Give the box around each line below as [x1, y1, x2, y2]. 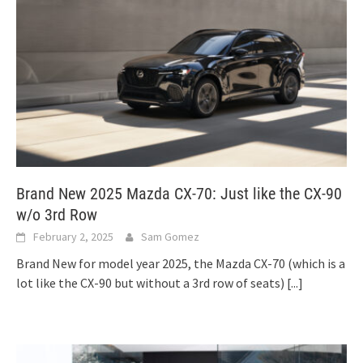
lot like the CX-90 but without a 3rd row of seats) [16, 274, 287, 291]
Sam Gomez [141, 228, 199, 244]
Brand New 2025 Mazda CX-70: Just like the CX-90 [16, 183, 342, 203]
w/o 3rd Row [16, 204, 97, 224]
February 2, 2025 [33, 228, 113, 244]
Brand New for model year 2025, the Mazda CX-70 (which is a [16, 254, 345, 271]
